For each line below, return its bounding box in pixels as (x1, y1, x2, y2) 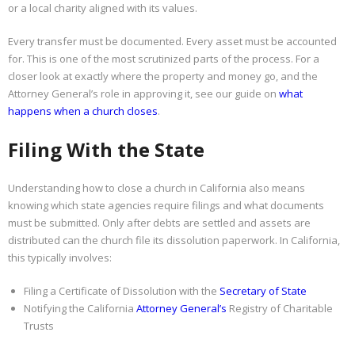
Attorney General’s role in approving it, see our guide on (8, 86, 279, 101)
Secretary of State (219, 283, 307, 298)
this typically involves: (8, 250, 112, 265)
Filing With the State (8, 136, 204, 162)
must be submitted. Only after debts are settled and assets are (8, 215, 311, 230)
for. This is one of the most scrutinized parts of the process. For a (8, 51, 319, 66)
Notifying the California (24, 300, 136, 315)
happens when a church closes (8, 103, 158, 118)
